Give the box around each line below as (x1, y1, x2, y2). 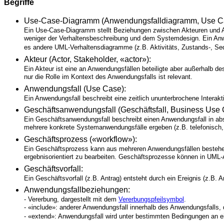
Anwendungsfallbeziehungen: (24, 185, 130, 194)
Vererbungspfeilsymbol (118, 195, 184, 203)
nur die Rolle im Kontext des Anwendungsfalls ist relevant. (24, 73, 192, 82)
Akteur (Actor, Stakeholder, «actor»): (24, 55, 151, 64)
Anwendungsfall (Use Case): (24, 84, 126, 93)
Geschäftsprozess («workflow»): (24, 135, 137, 144)
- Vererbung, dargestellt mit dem (24, 195, 118, 203)
